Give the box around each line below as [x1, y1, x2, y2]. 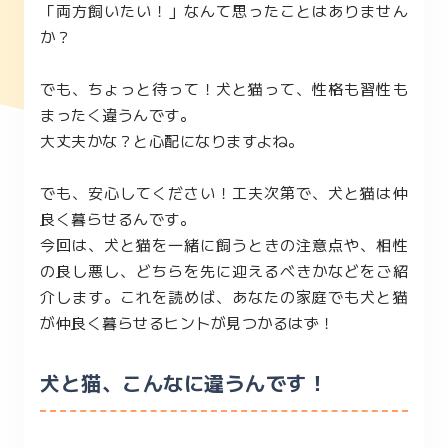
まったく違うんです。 [40, 104, 195, 125]
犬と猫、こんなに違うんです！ [40, 368, 327, 397]
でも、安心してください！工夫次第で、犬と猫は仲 [40, 182, 408, 203]
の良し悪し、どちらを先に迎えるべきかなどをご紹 [40, 260, 408, 281]
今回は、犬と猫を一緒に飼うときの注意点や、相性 [40, 234, 408, 255]
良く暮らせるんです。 [40, 208, 195, 229]
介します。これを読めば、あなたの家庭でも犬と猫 [40, 286, 408, 307]
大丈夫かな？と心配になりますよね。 [40, 130, 304, 151]
